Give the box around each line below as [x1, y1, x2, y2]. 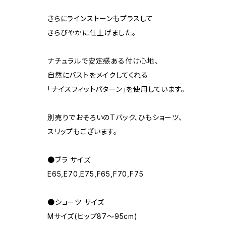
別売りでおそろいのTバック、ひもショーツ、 [47, 113, 183, 122]
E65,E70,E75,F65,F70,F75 [47, 169, 144, 179]
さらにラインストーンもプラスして [47, 14, 153, 23]
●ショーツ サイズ [47, 198, 105, 207]
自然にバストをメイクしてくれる [47, 71, 148, 80]
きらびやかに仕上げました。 [47, 28, 136, 37]
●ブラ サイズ [47, 155, 91, 164]
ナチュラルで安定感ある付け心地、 [47, 56, 159, 66]
